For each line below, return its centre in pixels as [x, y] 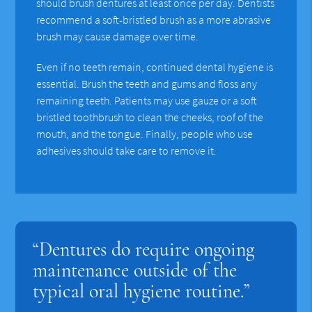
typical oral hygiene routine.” [142, 291]
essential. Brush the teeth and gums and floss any [147, 83]
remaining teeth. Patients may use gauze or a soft [147, 100]
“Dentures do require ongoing [144, 249]
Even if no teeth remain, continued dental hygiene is [155, 67]
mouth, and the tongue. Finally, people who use [145, 133]
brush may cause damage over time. [118, 36]
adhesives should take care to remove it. [127, 150]
